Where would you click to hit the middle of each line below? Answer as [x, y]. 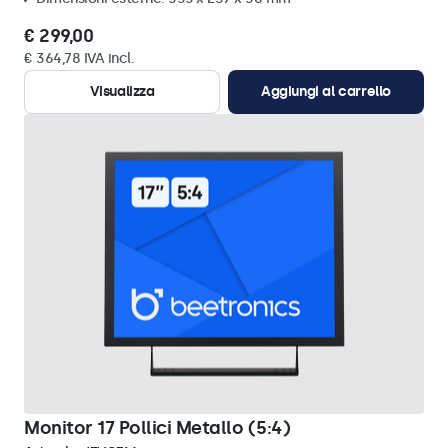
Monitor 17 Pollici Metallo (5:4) [157, 428]
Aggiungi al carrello [326, 91]
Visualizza [122, 91]
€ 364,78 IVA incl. [79, 58]
